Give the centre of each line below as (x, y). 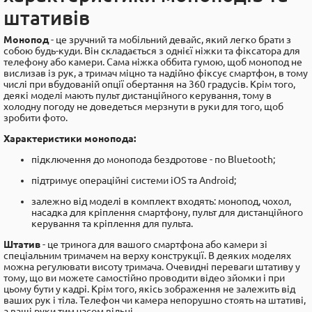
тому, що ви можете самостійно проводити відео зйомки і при (144, 278)
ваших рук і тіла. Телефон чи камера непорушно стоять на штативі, (155, 300)
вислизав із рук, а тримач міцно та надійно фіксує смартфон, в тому (156, 73)
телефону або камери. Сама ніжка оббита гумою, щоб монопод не (153, 62)
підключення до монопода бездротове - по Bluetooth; (153, 159)
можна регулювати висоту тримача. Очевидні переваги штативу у (152, 267)
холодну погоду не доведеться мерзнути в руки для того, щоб (143, 107)
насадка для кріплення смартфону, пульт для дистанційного (167, 212)
